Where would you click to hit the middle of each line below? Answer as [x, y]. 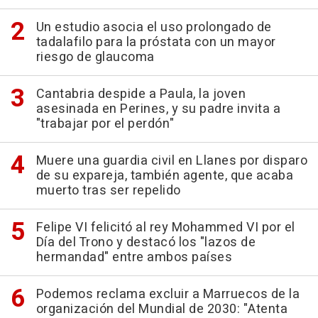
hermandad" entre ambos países [134, 258]
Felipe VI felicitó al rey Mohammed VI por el [165, 228]
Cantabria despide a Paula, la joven [141, 94]
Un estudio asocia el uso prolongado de [154, 28]
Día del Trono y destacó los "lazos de [146, 243]
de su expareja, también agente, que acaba [164, 176]
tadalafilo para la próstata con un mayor [156, 43]
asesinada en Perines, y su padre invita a [158, 109]
